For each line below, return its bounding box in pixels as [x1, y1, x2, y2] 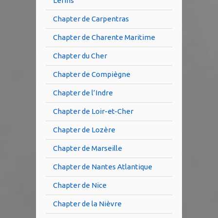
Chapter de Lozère [53, 126, 115, 134]
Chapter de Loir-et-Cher [53, 107, 133, 116]
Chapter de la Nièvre [53, 200, 122, 208]
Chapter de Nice [53, 181, 107, 190]
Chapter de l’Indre [53, 89, 113, 97]
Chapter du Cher [53, 52, 107, 60]
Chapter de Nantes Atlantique [53, 163, 152, 171]
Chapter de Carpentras [53, 15, 129, 23]
